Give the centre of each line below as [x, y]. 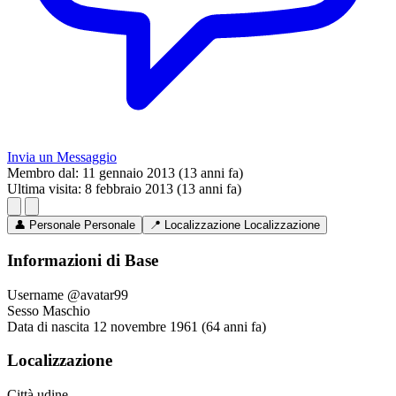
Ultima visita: [44, 189]
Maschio [66, 310]
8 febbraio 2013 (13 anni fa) [163, 189]
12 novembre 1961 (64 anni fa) [179, 326]
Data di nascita [48, 326]
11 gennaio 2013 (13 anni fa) [163, 173]
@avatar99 [98, 294]
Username [35, 294]
